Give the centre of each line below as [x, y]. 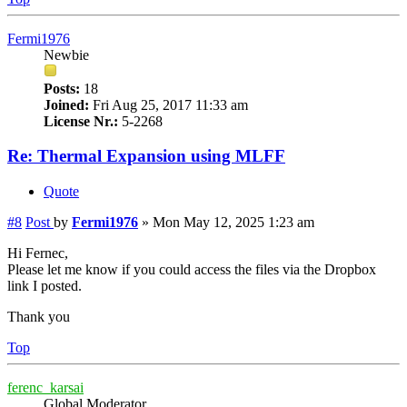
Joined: [66, 104]
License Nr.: [81, 121]
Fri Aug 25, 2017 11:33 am [169, 104]
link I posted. [45, 286]
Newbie [66, 55]
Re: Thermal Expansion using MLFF [146, 156]
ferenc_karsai [45, 388]
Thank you [39, 317]
